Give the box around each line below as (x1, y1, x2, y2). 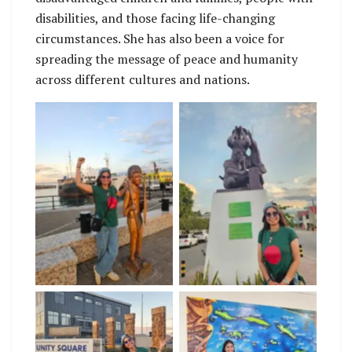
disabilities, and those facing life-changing (35, 9, 275, 27)
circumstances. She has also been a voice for (35, 29, 284, 47)
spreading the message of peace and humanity (35, 49, 298, 68)
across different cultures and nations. (35, 70, 250, 88)
